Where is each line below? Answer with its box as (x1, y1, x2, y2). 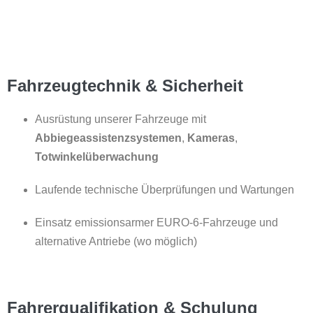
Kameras (187, 131, 235, 144)
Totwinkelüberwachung (35, 150, 159, 163)
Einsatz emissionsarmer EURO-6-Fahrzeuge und (35, 216, 278, 228)
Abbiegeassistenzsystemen (35, 131, 182, 144)
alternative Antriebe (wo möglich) (35, 235, 197, 247)
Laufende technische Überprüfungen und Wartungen (35, 183, 294, 196)
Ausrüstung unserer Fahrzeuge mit (35, 112, 206, 125)
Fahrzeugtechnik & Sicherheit (7, 75, 243, 95)
